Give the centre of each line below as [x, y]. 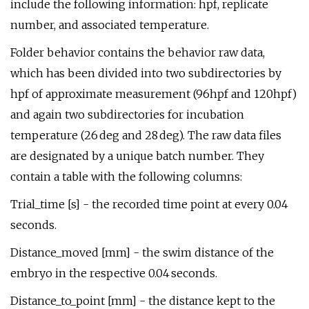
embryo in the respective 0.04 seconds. [114, 273]
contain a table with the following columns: [126, 177]
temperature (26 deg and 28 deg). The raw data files [146, 135]
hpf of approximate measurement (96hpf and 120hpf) [153, 94]
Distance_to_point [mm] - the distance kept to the [143, 301]
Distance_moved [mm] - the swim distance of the [142, 252]
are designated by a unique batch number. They [137, 156]
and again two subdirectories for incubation [127, 114]
